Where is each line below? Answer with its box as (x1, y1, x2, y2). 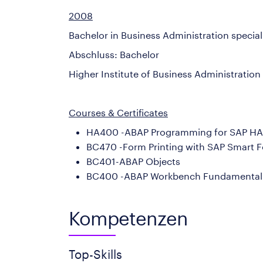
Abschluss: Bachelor (69, 49, 159, 60)
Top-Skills (69, 247, 122, 261)
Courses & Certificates (69, 107, 168, 118)
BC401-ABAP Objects (86, 156, 180, 167)
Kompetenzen (69, 207, 188, 229)
